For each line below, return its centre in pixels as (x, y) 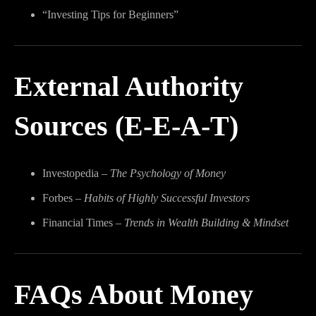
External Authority (129, 86)
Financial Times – (83, 223)
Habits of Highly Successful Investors (167, 198)
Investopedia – (76, 173)
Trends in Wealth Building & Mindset (206, 223)
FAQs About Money (134, 294)
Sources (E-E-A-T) (126, 126)
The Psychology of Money (168, 173)
